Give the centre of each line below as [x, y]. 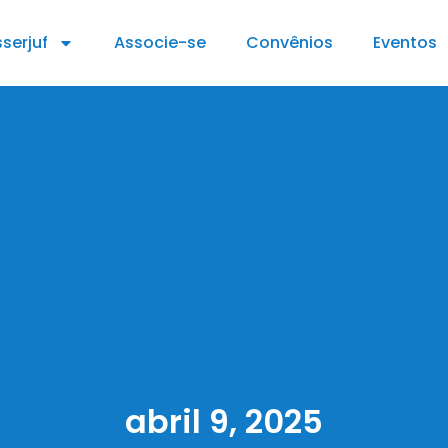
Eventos [405, 42]
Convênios [290, 42]
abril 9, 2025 [224, 421]
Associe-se [160, 42]
